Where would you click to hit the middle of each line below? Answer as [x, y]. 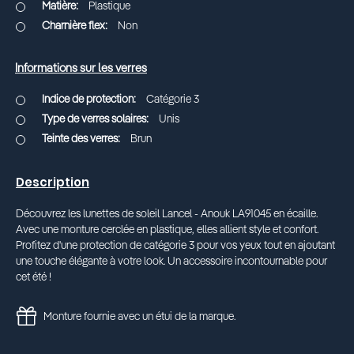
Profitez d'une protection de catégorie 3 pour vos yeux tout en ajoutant [175, 245]
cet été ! [34, 277]
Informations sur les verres [81, 68]
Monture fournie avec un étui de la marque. [139, 316]
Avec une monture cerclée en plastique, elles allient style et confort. [167, 230]
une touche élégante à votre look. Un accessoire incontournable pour [171, 261]
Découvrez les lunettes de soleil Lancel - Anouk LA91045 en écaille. [167, 214]
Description [53, 182]
